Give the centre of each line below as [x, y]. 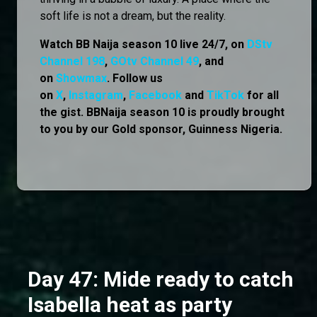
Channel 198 [72, 61]
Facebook [155, 95]
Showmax [81, 78]
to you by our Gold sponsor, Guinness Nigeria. [161, 129]
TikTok [225, 95]
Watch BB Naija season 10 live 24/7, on [143, 44]
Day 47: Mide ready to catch [161, 279]
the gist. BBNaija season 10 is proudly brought [162, 112]
